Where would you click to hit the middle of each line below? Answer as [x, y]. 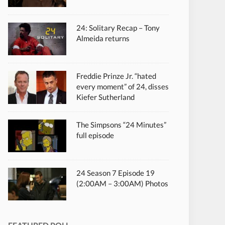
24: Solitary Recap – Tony [118, 28]
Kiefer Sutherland [105, 97]
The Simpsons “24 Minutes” [121, 124]
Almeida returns [103, 38]
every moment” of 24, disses [123, 87]
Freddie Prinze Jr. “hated [116, 76]
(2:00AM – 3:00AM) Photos [122, 183]
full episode [95, 135]
